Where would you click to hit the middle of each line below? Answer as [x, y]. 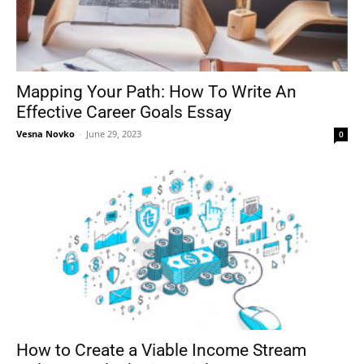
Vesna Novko [45, 133]
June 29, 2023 [114, 133]
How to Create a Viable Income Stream [161, 351]
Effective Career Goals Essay [124, 112]
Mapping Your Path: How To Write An [156, 91]
